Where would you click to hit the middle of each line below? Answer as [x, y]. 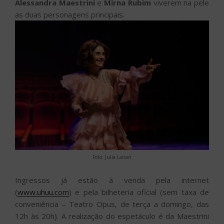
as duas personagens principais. [70, 15]
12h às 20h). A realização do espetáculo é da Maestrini [112, 216]
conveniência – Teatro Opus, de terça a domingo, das [112, 204]
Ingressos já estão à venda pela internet [112, 180]
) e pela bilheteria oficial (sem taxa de [139, 192]
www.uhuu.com [43, 192]
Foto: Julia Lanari [112, 157]
